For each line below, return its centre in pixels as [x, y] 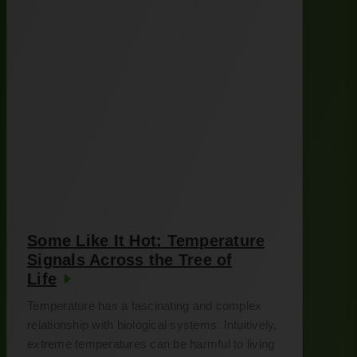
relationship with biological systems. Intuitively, [152, 325]
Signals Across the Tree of [130, 260]
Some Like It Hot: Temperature [146, 241]
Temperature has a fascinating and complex [145, 306]
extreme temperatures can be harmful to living [151, 344]
